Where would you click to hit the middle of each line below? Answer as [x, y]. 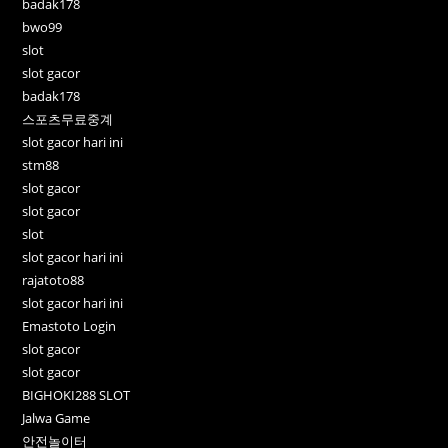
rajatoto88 [53, 279]
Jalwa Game [56, 417]
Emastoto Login [69, 325]
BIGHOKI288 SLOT [76, 394]
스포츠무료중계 [68, 118]
